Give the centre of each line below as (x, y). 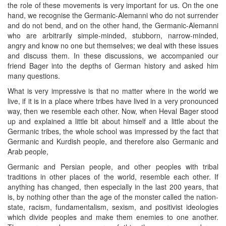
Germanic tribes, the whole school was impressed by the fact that (113, 131)
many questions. (34, 76)
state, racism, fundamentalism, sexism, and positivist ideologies (113, 207)
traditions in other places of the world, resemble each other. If (113, 177)
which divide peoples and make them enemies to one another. (113, 217)
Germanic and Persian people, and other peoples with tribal (113, 167)
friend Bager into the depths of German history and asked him (113, 66)
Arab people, (28, 152)
